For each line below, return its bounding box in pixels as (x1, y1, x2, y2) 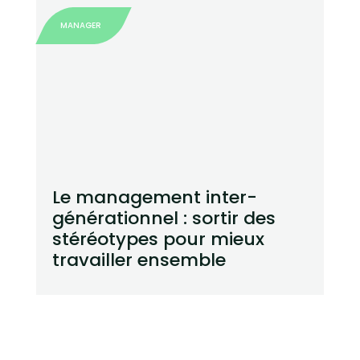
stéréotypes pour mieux (51, 227, 264, 252)
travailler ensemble (51, 247, 226, 273)
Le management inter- (51, 185, 257, 211)
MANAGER (59, 19, 101, 32)
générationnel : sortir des (51, 206, 276, 231)
